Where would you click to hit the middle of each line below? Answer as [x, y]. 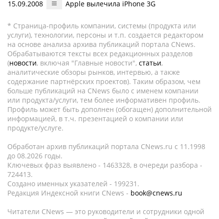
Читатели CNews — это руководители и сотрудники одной [106, 211]
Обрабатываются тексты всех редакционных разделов [100, 54]
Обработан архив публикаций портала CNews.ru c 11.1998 [106, 146]
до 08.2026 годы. [35, 156]
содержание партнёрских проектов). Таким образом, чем [104, 81]
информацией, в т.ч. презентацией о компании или [95, 119]
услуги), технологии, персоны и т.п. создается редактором [105, 35]
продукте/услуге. [35, 128]
